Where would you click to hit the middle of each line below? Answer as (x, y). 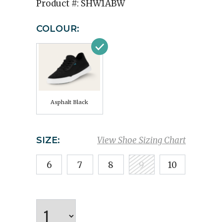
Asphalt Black (69, 102)
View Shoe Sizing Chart (141, 140)
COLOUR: (58, 29)
